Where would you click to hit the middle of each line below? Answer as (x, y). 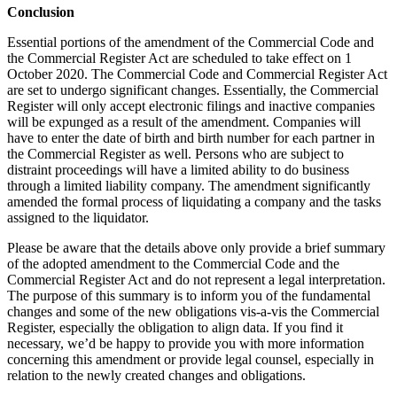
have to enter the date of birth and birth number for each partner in (191, 137)
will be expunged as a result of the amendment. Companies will (184, 121)
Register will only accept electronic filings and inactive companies (191, 105)
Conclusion (41, 12)
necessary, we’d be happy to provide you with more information (186, 343)
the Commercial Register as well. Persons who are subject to (175, 153)
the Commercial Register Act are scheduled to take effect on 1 (179, 58)
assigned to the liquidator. (78, 217)
